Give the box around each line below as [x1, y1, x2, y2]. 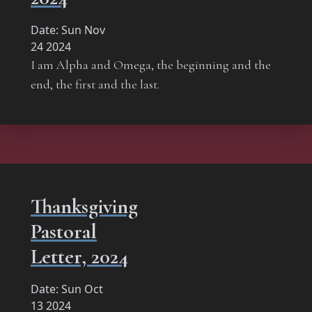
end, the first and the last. [31, 76, 159, 92]
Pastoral [31, 218, 97, 244]
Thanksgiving [31, 193, 138, 219]
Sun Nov [61, 22, 105, 38]
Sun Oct [61, 281, 103, 297]
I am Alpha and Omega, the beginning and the [31, 56, 271, 72]
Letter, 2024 [31, 243, 128, 270]
